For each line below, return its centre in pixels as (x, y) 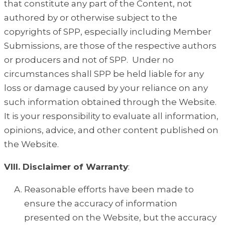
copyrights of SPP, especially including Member (108, 32)
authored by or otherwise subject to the (91, 18)
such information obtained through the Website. (111, 102)
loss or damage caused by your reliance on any (106, 88)
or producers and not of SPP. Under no (89, 60)
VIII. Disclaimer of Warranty (66, 167)
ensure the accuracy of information (101, 204)
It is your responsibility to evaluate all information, (111, 116)
